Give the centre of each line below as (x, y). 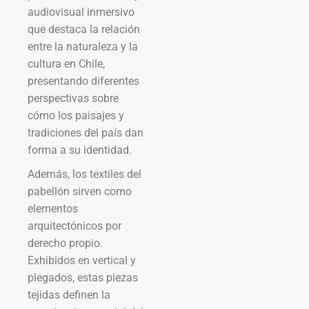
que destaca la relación (84, 29)
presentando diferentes (83, 81)
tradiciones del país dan (86, 132)
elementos (53, 208)
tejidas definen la (69, 295)
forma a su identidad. (80, 150)
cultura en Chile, (66, 63)
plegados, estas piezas (83, 277)
